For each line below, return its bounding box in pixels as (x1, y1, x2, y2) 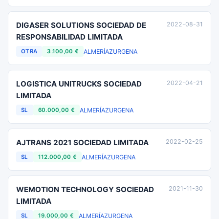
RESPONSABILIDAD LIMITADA (16, 32, 123, 42)
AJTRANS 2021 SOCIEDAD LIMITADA (16, 138, 149, 147)
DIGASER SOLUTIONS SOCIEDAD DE (16, 21, 146, 30)
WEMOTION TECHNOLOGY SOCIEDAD (16, 185, 154, 194)
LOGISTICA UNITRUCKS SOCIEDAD (16, 79, 142, 88)
